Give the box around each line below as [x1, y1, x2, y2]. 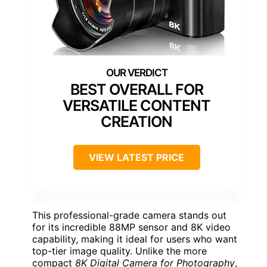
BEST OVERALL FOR [70, 80, 203, 99]
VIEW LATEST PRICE [89, 151, 184, 164]
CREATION [101, 113, 172, 131]
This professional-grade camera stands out [32, 209, 226, 222]
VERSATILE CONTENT [63, 97, 210, 115]
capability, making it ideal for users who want [32, 233, 237, 246]
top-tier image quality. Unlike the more [32, 245, 207, 257]
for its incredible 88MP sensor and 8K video [32, 221, 231, 234]
